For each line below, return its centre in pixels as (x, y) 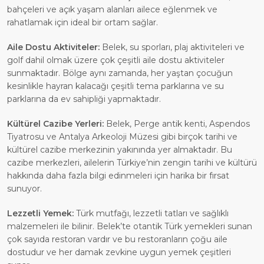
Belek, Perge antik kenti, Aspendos (177, 124)
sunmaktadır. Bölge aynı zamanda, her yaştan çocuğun (120, 73)
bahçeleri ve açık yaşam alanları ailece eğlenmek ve (112, 10)
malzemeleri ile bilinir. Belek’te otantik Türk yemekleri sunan (130, 227)
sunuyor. (24, 189)
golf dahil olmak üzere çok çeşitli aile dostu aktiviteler (116, 60)
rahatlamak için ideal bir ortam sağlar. (82, 23)
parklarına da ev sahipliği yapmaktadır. (84, 99)
